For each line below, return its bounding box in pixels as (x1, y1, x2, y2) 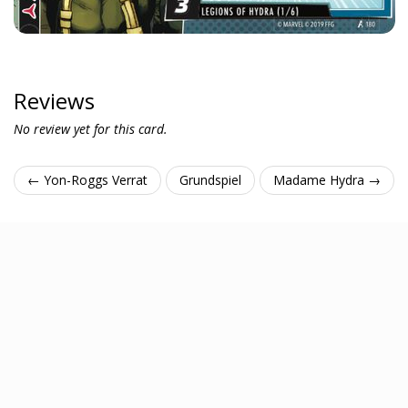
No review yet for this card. (14, 120, 168, 138)
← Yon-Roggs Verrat (27, 171, 148, 189)
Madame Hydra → (273, 171, 381, 189)
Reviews (14, 86, 95, 116)
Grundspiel (179, 171, 241, 189)
